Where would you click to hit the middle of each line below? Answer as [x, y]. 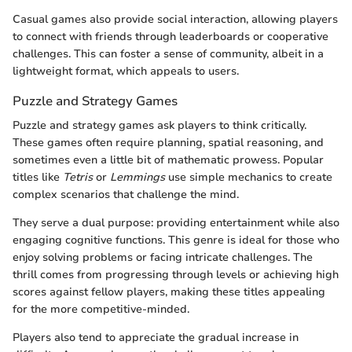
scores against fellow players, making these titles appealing [169, 292]
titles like [38, 177]
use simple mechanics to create [249, 177]
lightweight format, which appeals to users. [126, 71]
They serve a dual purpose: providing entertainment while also [176, 223]
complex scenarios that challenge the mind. [126, 194]
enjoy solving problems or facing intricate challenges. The [163, 257]
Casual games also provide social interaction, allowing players [175, 19]
